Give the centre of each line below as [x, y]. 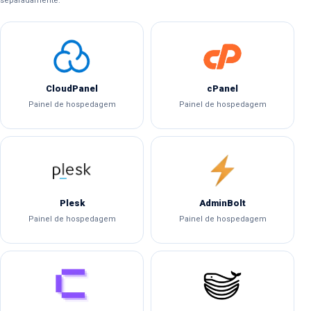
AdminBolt [222, 203]
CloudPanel [72, 89]
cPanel [222, 89]
